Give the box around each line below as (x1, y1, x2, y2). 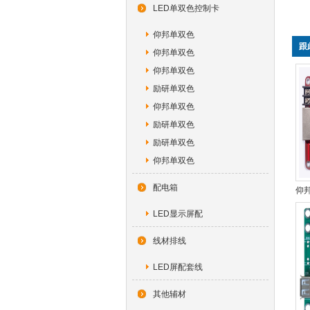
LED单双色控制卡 (153, 3, 219, 13)
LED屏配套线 (151, 262, 203, 272)
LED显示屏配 (151, 209, 203, 219)
